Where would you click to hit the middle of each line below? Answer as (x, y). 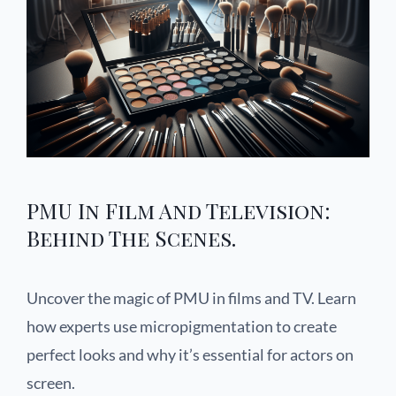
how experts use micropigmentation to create (182, 326)
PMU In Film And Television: (179, 210)
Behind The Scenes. (131, 237)
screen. (51, 382)
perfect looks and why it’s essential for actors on (190, 354)
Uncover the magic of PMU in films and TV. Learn (191, 297)
